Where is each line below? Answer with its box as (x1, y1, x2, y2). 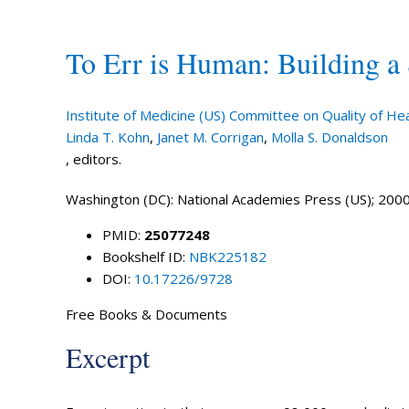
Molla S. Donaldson (270, 128, 388, 146)
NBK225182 (188, 247, 267, 266)
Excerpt (65, 339, 150, 375)
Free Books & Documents (65, 305, 227, 323)
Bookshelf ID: (101, 247, 189, 266)
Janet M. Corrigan (156, 128, 264, 146)
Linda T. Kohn (65, 128, 150, 146)
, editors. (65, 150, 121, 168)
